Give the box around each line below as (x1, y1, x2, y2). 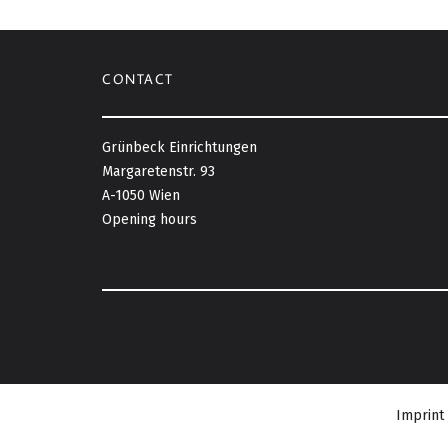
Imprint (396, 406, 444, 424)
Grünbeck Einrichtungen (102, 138, 257, 156)
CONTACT (102, 69, 174, 88)
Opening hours (102, 210, 197, 228)
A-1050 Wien (102, 186, 180, 204)
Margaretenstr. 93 (102, 162, 215, 180)
